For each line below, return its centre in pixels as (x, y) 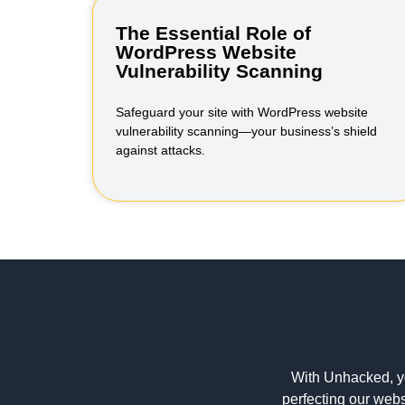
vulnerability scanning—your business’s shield (246, 131)
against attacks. (160, 150)
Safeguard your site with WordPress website (242, 112)
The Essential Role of (213, 33)
